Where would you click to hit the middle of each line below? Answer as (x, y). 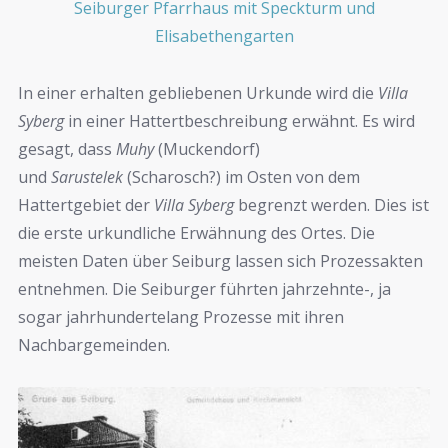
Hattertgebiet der (86, 204)
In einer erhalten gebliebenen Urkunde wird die (198, 92)
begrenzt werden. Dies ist (331, 204)
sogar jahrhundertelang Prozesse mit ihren (181, 316)
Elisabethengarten (224, 36)
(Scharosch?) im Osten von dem (241, 176)
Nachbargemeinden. (94, 344)
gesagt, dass (67, 148)
